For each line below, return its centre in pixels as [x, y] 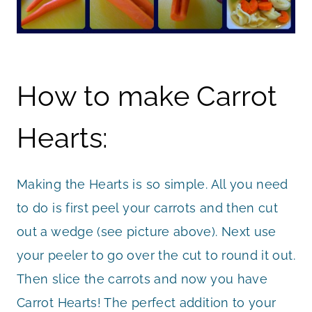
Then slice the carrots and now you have [142, 279]
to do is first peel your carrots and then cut [148, 208]
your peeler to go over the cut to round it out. [156, 256]
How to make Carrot [147, 96]
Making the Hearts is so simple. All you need [153, 185]
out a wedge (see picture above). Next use [147, 232]
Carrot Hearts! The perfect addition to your [147, 303]
